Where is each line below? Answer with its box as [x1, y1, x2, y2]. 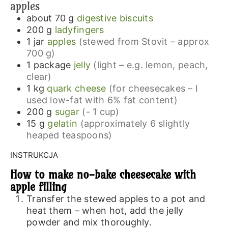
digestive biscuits [77, 12, 153, 23]
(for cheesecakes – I [108, 82, 198, 94]
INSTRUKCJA [10, 150, 58, 160]
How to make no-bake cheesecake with [10, 167, 196, 182]
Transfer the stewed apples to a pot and [26, 193, 206, 205]
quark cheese [47, 82, 106, 94]
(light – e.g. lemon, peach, [93, 59, 208, 70]
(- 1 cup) [82, 106, 120, 117]
